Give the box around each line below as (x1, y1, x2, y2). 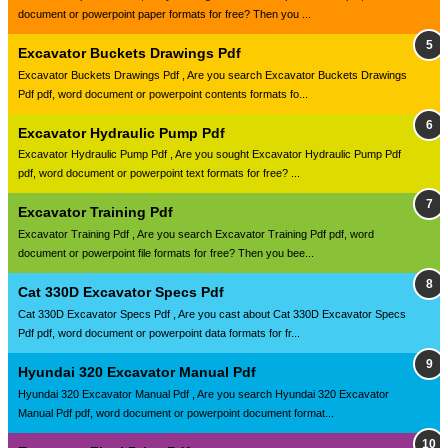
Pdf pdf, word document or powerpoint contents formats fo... (18, 87, 308, 100)
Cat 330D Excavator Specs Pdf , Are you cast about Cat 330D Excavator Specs (18, 308, 406, 321)
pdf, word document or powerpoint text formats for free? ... (18, 167, 300, 180)
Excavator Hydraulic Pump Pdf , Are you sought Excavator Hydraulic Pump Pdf (18, 148, 401, 161)
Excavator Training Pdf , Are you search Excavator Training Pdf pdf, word (18, 228, 374, 241)
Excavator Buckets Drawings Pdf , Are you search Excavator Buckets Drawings (18, 68, 407, 81)
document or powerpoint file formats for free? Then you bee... (18, 247, 314, 260)
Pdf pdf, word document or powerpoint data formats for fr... (18, 327, 300, 340)
